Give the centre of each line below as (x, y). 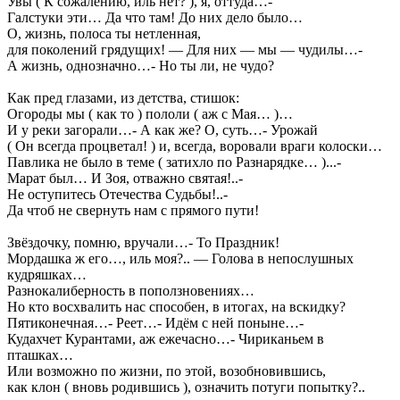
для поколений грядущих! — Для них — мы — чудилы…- (185, 49)
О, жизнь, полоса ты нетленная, (104, 33)
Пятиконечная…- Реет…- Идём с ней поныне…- (155, 322)
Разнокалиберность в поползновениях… (131, 290)
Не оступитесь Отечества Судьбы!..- (117, 194)
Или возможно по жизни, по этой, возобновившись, (167, 371)
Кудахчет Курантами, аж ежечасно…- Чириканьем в (166, 338)
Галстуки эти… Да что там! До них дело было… (155, 17)
